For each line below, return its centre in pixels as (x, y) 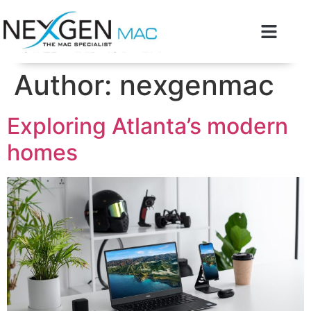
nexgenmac (197, 85)
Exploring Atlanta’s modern (148, 126)
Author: (67, 85)
